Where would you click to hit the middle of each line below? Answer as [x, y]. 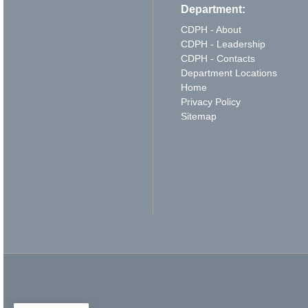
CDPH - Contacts [218, 58]
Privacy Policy [210, 102]
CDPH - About [211, 30]
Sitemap [198, 116]
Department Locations [229, 73]
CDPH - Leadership [223, 44]
